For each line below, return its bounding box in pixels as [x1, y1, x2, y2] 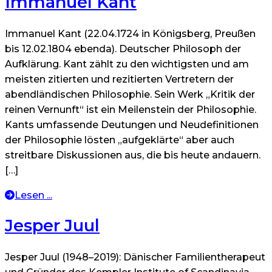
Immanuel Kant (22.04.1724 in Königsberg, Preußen [5, 27, 256, 39]
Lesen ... [15, 189, 52, 201]
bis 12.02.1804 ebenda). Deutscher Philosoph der [5, 42, 241, 55]
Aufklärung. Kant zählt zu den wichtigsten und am [5, 58, 249, 70]
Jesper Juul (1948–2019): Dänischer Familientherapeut [5, 251, 265, 263]
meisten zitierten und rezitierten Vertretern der [5, 73, 234, 85]
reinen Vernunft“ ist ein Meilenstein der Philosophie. [5, 103, 256, 115]
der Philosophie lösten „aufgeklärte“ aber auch [5, 134, 234, 146]
